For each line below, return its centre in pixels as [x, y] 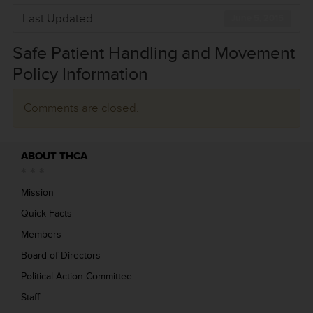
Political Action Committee [77, 276]
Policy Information [80, 74]
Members [41, 234]
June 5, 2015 [258, 18]
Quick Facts [46, 213]
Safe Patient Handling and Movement [154, 53]
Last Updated [57, 18]
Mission [37, 192]
